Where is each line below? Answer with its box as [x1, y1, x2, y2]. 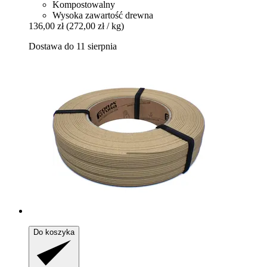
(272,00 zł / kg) [66, 21, 124, 32]
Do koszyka [33, 228, 74, 237]
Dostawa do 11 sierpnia [29, 41, 117, 52]
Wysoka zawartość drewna [52, 10, 153, 21]
